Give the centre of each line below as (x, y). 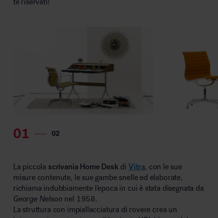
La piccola (30, 167)
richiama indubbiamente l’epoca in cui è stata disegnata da (108, 188)
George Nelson (38, 199)
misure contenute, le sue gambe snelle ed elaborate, (98, 178)
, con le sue (163, 167)
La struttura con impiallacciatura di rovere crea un (95, 210)
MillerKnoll (33, 14)
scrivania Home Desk (83, 167)
